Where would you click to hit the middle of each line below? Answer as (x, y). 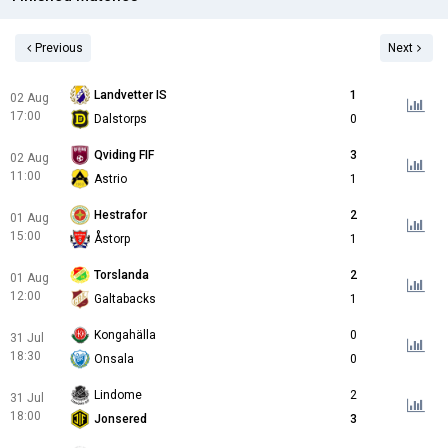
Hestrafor (120, 215)
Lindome (118, 395)
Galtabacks (125, 299)
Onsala (114, 359)
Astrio (110, 179)
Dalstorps (120, 119)
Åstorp (112, 239)
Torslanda (121, 275)
